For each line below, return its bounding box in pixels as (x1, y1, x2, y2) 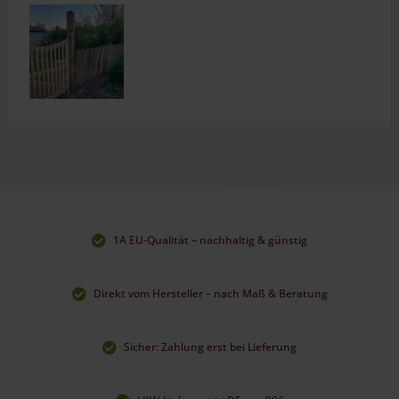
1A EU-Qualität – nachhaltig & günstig (113, 232, 307, 248)
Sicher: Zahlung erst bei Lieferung (124, 338, 297, 354)
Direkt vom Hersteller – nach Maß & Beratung (93, 285, 328, 301)
